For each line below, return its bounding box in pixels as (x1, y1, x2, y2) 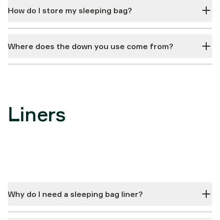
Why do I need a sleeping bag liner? (8, 189, 143, 199)
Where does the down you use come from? (8, 41, 173, 51)
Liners (8, 102, 66, 126)
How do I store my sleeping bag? (8, 5, 132, 15)
